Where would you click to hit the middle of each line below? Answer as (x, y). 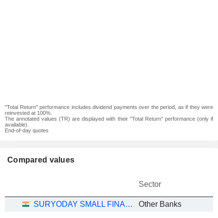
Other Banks (160, 204)
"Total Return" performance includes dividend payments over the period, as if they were (109, 107)
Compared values (41, 160)
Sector (150, 184)
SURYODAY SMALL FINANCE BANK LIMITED (129, 204)
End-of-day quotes (27, 130)
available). (17, 125)
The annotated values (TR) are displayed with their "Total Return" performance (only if (109, 119)
